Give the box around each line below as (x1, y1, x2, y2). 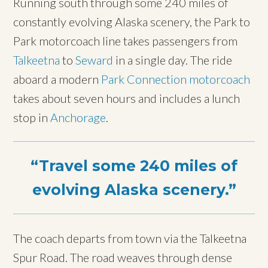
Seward (75, 52, 114, 67)
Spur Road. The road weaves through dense (13, 249, 233, 264)
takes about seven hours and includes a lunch (13, 90, 240, 105)
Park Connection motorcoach (101, 71, 251, 86)
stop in (13, 109, 51, 124)
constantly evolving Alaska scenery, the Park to (13, 14, 251, 29)
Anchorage (50, 109, 106, 124)
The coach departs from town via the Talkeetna (13, 230, 247, 245)
